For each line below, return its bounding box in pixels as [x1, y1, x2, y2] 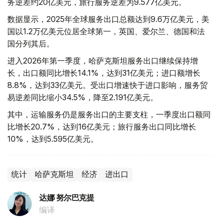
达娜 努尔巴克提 [39, 193, 94, 203]
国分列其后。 [7, 39, 54, 49]
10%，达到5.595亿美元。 [7, 134, 98, 144]
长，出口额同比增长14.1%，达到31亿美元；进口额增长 [7, 68, 200, 78]
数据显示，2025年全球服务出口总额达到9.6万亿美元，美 [7, 14, 209, 24]
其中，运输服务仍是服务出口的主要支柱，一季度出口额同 [7, 109, 211, 120]
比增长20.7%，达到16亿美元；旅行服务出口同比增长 [7, 122, 196, 132]
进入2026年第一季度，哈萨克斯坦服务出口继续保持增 [7, 56, 198, 66]
